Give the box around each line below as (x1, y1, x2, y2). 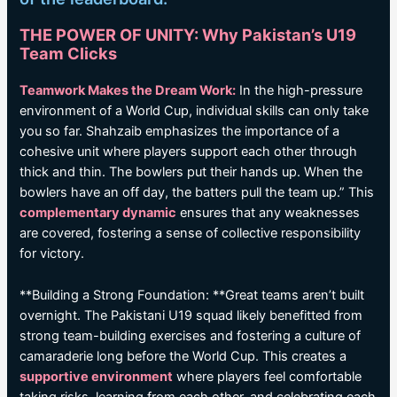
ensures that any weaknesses (176, 205, 361, 222)
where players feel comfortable (173, 368, 362, 385)
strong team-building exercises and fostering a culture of (19, 327, 362, 344)
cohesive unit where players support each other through (19, 144, 358, 160)
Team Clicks (19, 43, 118, 64)
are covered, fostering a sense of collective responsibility (19, 225, 362, 242)
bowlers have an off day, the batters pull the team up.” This (19, 184, 375, 201)
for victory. (19, 245, 85, 262)
